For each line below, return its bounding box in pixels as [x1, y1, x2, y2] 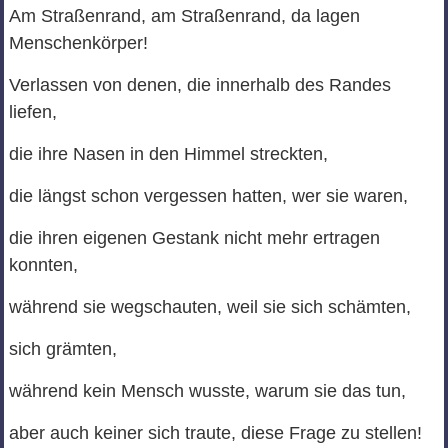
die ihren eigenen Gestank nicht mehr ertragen [8, 228, 380, 249]
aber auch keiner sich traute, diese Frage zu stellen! [8, 423, 422, 444]
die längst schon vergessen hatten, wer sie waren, [8, 186, 408, 207]
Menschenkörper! [8, 33, 148, 54]
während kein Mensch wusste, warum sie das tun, [8, 381, 406, 402]
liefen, [8, 102, 57, 123]
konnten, [8, 255, 78, 276]
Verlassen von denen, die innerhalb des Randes [8, 75, 391, 96]
